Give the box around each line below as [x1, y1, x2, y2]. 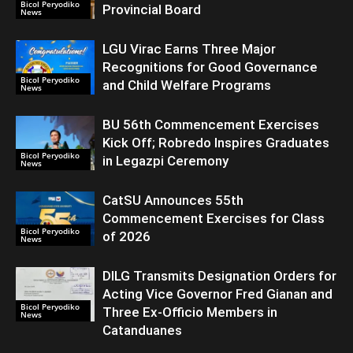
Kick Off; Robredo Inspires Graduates [102, 135, 329, 151]
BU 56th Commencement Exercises [102, 117, 319, 133]
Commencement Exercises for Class [102, 210, 325, 227]
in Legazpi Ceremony [102, 153, 229, 169]
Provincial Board [102, 2, 201, 18]
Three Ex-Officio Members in [102, 304, 277, 321]
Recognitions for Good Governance [102, 59, 318, 76]
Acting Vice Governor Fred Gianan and [102, 286, 333, 303]
